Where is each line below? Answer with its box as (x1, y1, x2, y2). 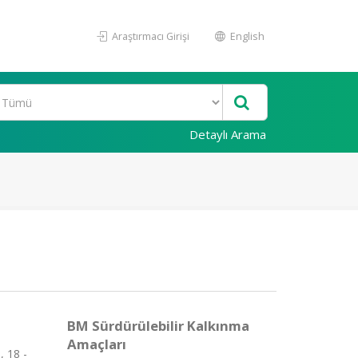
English (228, 29, 265, 43)
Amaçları (66, 335, 126, 353)
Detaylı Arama (189, 126, 266, 142)
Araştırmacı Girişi (109, 29, 189, 43)
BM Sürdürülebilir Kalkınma (66, 316, 249, 335)
